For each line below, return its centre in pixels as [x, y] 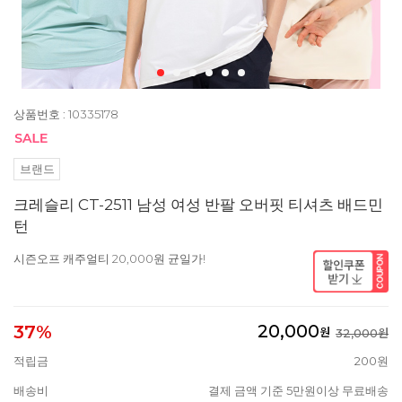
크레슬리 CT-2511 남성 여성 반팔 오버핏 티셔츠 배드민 [198, 205]
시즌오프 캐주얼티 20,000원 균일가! [109, 259]
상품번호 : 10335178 [66, 114]
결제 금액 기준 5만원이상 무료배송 [298, 390]
